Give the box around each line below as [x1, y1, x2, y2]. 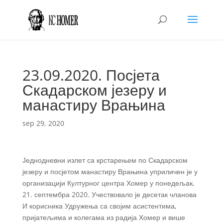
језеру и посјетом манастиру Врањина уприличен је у [22, 167, 198, 176]
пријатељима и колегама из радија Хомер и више [22, 213, 185, 222]
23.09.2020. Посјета [22, 65, 160, 85]
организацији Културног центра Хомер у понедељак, [22, 178, 195, 188]
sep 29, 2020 [22, 118, 64, 128]
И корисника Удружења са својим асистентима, [22, 201, 177, 211]
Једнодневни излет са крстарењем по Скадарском [22, 155, 188, 165]
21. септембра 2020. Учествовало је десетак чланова [22, 190, 197, 199]
